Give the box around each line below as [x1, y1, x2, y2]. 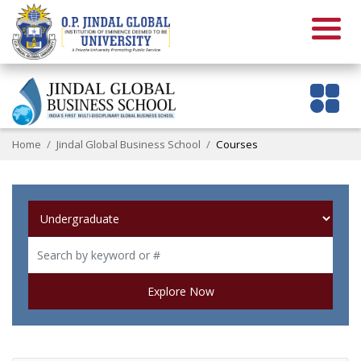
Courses [216, 136, 259, 151]
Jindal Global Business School [56, 136, 201, 151]
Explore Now [147, 284, 214, 300]
